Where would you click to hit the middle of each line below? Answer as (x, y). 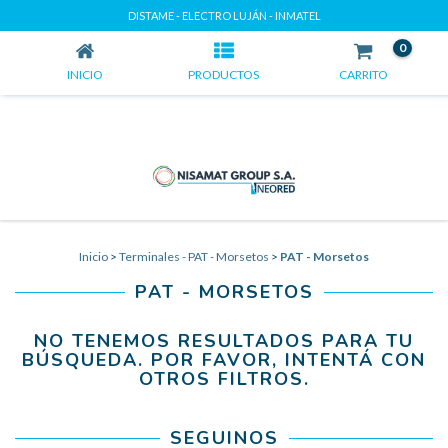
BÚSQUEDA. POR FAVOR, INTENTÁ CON (224, 360)
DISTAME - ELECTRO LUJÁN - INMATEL (224, 15)
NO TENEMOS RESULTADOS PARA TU (224, 341)
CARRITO (363, 74)
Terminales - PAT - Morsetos (194, 256)
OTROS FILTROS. (224, 379)
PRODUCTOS (224, 74)
